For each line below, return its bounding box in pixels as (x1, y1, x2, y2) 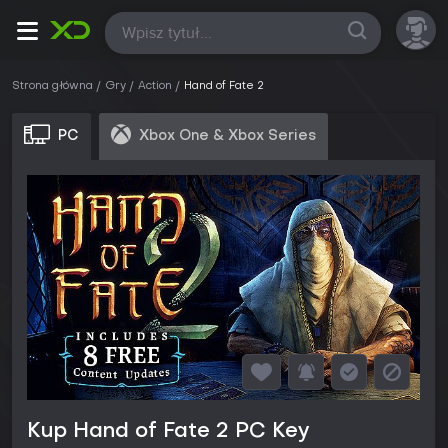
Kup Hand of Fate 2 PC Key (27, 422, 309, 443)
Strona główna (12, 81, 93, 92)
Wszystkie (119, 20, 190, 40)
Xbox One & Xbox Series (139, 129, 316, 143)
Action (138, 81, 172, 92)
